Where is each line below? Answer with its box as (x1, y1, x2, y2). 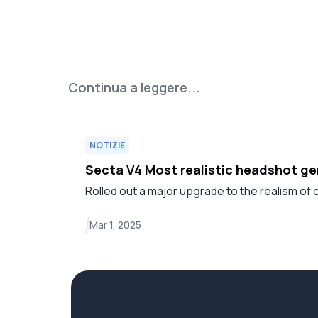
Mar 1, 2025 (89, 218, 141, 231)
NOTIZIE (89, 139, 125, 151)
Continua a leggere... (68, 79, 200, 96)
